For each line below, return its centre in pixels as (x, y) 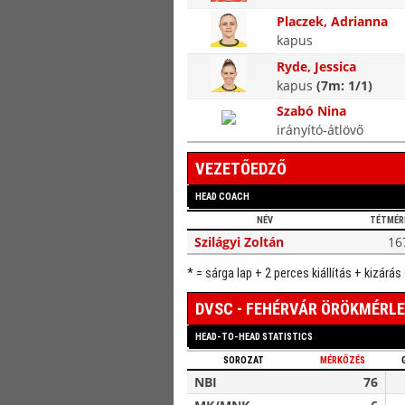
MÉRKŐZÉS (342, 360)
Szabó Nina (311, 111)
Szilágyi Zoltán (239, 242)
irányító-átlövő (320, 130)
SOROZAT (243, 360)
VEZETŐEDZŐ (241, 169)
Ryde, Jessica (316, 66)
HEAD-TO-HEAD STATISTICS (254, 337)
